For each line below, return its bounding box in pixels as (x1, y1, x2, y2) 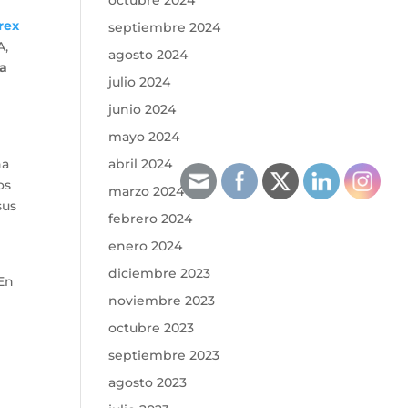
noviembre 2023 (108, 292, 216, 309)
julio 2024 (108, 74, 171, 90)
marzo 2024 (108, 183, 185, 199)
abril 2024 (108, 156, 173, 172)
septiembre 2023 (108, 347, 220, 363)
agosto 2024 (108, 46, 189, 63)
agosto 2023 (108, 374, 188, 391)
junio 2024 (108, 101, 177, 117)
